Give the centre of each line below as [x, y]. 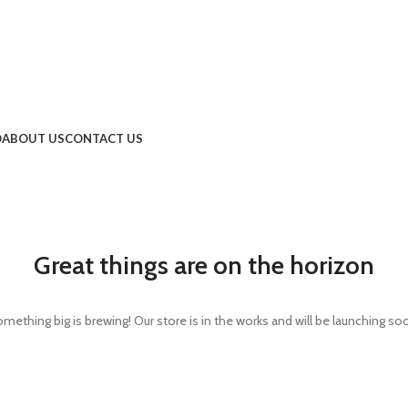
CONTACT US [104, 138]
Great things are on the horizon [204, 265]
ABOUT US [33, 138]
